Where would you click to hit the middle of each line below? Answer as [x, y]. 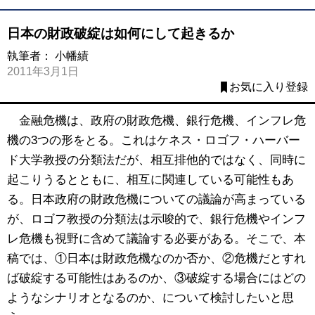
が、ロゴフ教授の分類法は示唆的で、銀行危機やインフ [156, 219]
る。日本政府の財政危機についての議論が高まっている [156, 199]
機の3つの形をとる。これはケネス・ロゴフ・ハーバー [154, 140]
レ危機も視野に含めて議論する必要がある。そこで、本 [156, 238]
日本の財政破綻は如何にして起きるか [121, 33]
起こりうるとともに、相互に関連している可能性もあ [150, 179]
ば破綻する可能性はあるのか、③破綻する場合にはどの [156, 278]
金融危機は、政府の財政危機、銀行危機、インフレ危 [156, 120]
